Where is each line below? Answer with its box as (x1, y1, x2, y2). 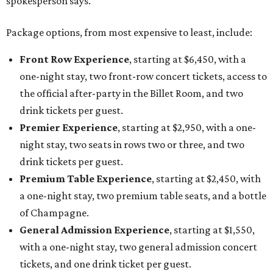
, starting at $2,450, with (152, 172, 261, 185)
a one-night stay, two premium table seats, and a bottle (19, 190, 266, 202)
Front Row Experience (19, 53, 129, 66)
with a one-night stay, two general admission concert (19, 241, 257, 253)
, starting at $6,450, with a (129, 53, 246, 66)
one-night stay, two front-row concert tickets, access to (19, 70, 267, 83)
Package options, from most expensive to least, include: (6, 26, 252, 39)
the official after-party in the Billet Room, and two (19, 87, 243, 100)
